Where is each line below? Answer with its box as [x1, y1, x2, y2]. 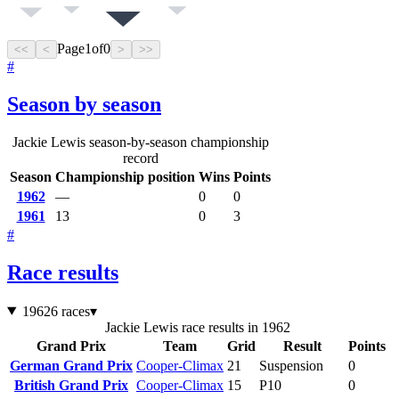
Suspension [259, 357, 323, 373]
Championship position [55, 168, 195, 184]
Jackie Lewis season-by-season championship [12, 134, 269, 150]
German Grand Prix [10, 357, 133, 373]
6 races [50, 303, 90, 319]
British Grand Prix [14, 377, 128, 393]
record [122, 150, 159, 166]
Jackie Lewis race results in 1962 [105, 319, 290, 335]
